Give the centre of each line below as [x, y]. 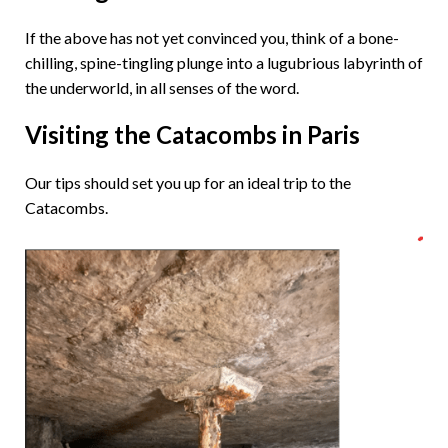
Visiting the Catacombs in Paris [192, 134]
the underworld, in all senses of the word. [162, 87]
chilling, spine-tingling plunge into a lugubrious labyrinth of [224, 62]
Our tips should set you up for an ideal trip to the [188, 182]
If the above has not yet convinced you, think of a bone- [212, 37]
